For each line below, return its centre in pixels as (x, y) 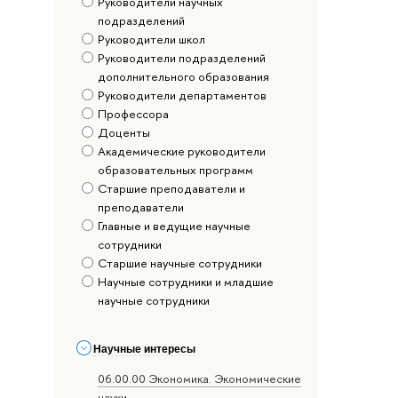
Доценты (124, 133)
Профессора (134, 114)
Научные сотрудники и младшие (186, 282)
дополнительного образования (184, 77)
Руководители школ (152, 40)
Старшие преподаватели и (172, 189)
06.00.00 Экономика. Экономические (200, 378)
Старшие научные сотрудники (180, 263)
